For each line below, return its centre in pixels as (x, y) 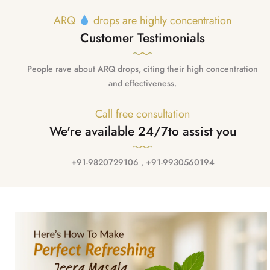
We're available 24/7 (108, 132)
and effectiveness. (143, 83)
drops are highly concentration (161, 21)
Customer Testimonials (143, 38)
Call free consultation (143, 114)
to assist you (202, 132)
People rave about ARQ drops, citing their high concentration (143, 69)
